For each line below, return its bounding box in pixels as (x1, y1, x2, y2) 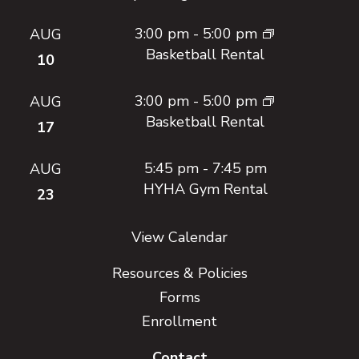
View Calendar (131, 228, 228, 247)
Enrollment (142, 312, 217, 331)
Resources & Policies (111, 264, 248, 283)
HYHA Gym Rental (143, 179, 268, 199)
